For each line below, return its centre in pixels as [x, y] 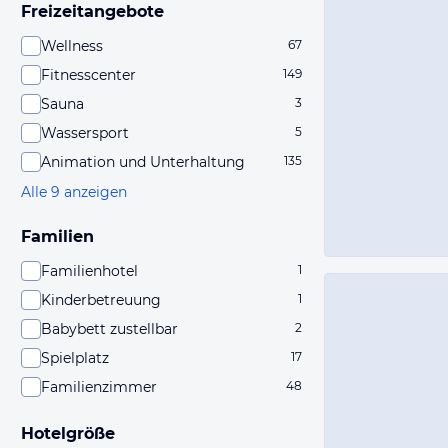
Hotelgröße [68, 433]
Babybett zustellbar [109, 329]
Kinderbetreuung [101, 300]
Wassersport [85, 133]
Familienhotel [89, 271]
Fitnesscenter [88, 75]
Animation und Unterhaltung [143, 162]
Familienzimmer [99, 387]
